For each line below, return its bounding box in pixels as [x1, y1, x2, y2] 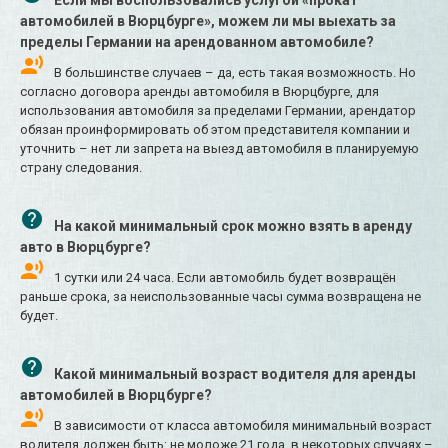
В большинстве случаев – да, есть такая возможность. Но [54, 65, 416, 81]
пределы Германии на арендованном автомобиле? [20, 34, 374, 51]
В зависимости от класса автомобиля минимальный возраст [54, 418, 432, 434]
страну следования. [20, 160, 142, 176]
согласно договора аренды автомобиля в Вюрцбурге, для [20, 84, 379, 100]
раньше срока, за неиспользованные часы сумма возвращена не [20, 289, 421, 305]
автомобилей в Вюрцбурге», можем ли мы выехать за [20, 13, 396, 30]
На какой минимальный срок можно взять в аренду [54, 218, 412, 235]
